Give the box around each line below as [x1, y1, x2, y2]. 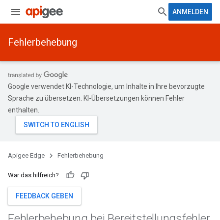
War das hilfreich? [8, 171, 59, 179]
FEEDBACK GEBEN [16, 192, 73, 200]
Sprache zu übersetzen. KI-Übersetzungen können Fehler [8, 94, 185, 102]
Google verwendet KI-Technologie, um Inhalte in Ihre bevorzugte [8, 82, 205, 90]
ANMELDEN [172, 8, 208, 16]
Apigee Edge [8, 152, 45, 159]
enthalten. [8, 106, 39, 114]
